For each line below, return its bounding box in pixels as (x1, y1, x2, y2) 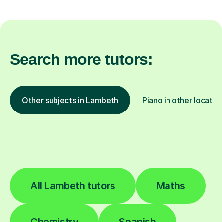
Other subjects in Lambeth (22, 95, 118, 105)
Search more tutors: (10, 50, 153, 68)
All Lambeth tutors (30, 179, 115, 192)
